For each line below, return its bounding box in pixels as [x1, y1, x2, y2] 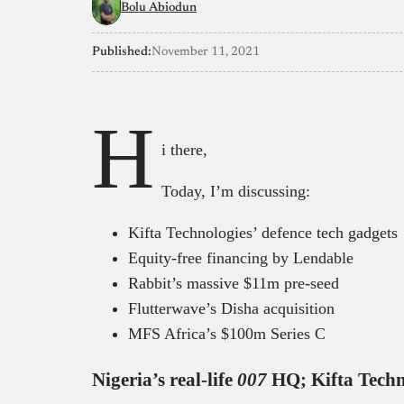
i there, [161, 140, 212, 159]
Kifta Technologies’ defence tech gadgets [128, 223, 402, 242]
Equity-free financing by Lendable [128, 248, 353, 267]
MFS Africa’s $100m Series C [128, 324, 326, 343]
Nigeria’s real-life [92, 368, 237, 390]
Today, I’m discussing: [161, 181, 310, 200]
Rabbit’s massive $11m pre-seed [128, 273, 339, 292]
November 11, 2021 [151, 45, 260, 59]
